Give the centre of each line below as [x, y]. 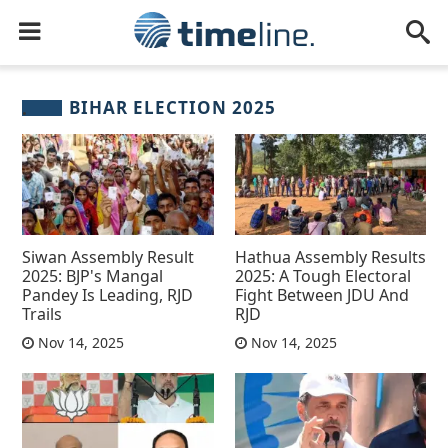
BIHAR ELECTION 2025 [173, 107]
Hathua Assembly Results [330, 256]
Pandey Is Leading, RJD [108, 294]
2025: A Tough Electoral [322, 275]
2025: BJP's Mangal [93, 275]
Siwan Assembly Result [108, 256]
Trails [42, 313]
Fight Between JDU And [321, 294]
